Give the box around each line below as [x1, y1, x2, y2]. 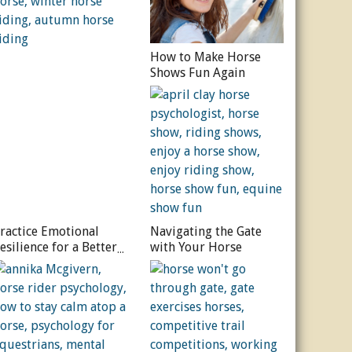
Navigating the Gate [149, 224, 262, 240]
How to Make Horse [149, 49, 261, 65]
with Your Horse [149, 240, 242, 255]
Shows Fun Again [149, 65, 245, 81]
